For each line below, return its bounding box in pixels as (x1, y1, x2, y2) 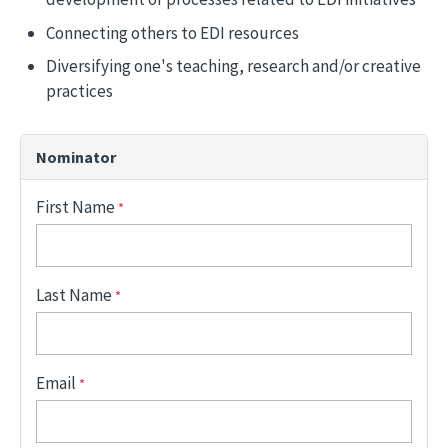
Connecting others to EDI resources (45, 21, 299, 44)
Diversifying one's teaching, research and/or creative (45, 55, 421, 78)
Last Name (36, 284, 112, 307)
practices (45, 80, 113, 103)
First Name (36, 196, 115, 219)
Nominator (36, 147, 116, 168)
